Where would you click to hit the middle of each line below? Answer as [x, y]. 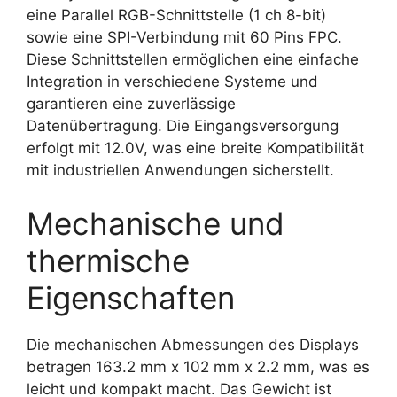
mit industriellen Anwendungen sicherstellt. [180, 170]
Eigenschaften [131, 297]
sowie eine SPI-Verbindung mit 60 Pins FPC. [184, 37]
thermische [108, 260]
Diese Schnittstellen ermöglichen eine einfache [193, 59]
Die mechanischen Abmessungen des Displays [193, 344]
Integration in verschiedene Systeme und [172, 82]
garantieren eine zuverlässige [131, 104]
